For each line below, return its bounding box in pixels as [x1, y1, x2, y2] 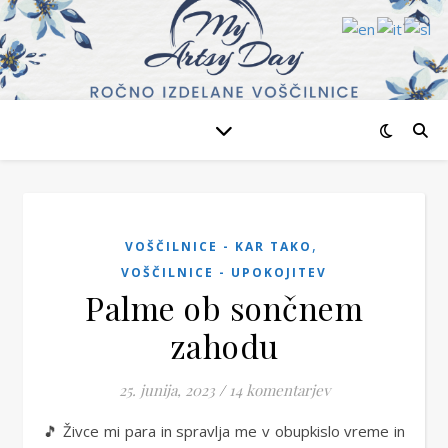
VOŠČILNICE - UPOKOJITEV [121, 264, 327, 281]
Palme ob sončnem [85, 286, 363, 329]
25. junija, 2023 [118, 380, 215, 400]
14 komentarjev [228, 380, 330, 400]
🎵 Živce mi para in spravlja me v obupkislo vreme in [43, 421, 59, 441]
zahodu [169, 324, 279, 367]
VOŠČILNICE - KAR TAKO [124, 238, 312, 255]
